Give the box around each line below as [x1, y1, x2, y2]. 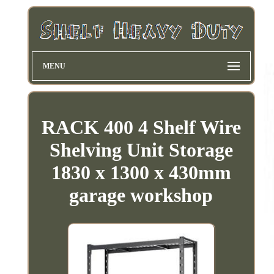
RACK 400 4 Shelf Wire [41, 116, 241, 138]
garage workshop [69, 184, 213, 206]
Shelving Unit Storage [49, 139, 233, 161]
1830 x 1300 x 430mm [51, 161, 231, 183]
